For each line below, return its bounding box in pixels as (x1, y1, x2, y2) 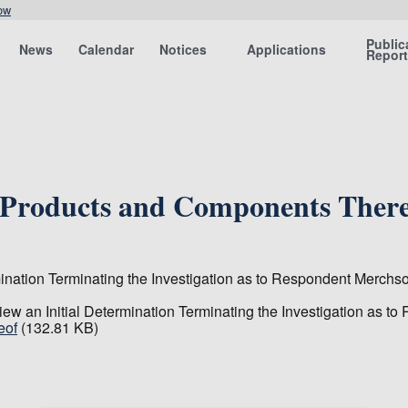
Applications (247, 40, 327, 58)
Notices (159, 40, 208, 58)
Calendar (78, 40, 135, 58)
